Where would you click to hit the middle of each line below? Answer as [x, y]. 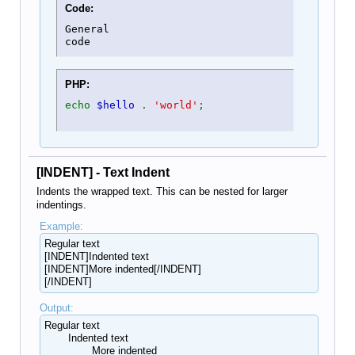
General [87, 29]
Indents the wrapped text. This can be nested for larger [162, 191]
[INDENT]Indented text [96, 256]
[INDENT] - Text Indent [103, 172]
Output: [56, 308]
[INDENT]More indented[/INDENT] [122, 269]
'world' [176, 105]
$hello [118, 105]
